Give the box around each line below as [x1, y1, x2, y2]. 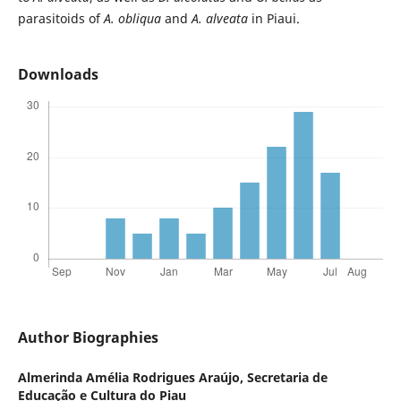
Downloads [17, 64, 98, 84]
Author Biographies [17, 328, 158, 348]
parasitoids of [17, 9, 104, 27]
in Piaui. [251, 9, 300, 27]
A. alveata [191, 9, 252, 27]
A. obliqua [103, 9, 165, 27]
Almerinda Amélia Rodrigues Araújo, [17, 369, 247, 387]
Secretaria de [246, 369, 328, 387]
